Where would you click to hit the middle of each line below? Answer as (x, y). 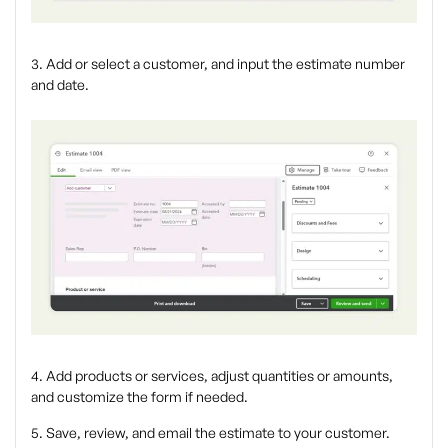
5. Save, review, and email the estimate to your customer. (210, 432)
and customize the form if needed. (139, 396)
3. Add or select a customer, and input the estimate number (218, 64)
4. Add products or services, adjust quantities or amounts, (212, 375)
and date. (60, 85)
